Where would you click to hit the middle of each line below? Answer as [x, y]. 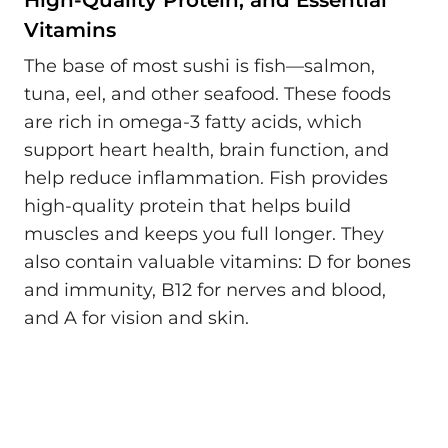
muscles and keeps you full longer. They [204, 233]
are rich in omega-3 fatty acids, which [193, 121]
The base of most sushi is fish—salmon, [199, 65]
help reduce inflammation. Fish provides [206, 177]
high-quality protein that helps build [187, 205]
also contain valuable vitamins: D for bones [217, 261]
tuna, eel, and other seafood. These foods [207, 93]
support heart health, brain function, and [206, 149]
